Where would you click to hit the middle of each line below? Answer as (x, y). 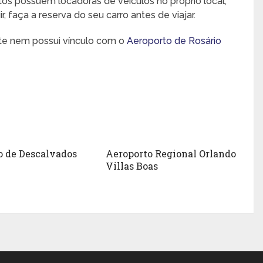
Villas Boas (131, 166)
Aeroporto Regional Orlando (171, 153)
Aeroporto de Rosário (174, 41)
